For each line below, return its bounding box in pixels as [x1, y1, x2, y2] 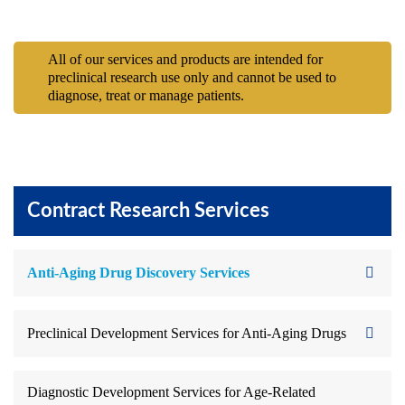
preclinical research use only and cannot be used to [48, 70, 336, 85]
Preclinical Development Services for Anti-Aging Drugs [27, 325, 346, 341]
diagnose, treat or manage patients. [48, 88, 244, 103]
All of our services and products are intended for [48, 52, 323, 67]
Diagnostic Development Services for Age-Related [27, 384, 316, 400]
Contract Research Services [27, 201, 269, 221]
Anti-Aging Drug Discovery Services [27, 265, 250, 280]
